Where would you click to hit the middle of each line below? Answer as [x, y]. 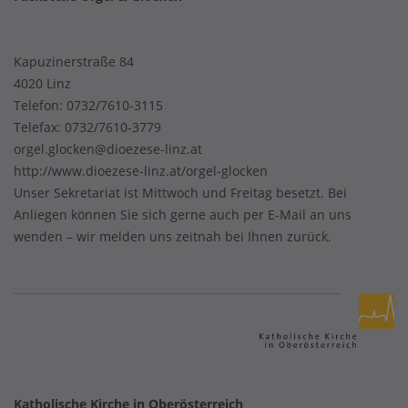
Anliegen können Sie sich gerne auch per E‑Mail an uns [183, 214]
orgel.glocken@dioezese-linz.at [108, 149]
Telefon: [40, 105]
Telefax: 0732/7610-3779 [87, 127]
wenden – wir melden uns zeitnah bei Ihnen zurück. [173, 236]
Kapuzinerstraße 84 [74, 61]
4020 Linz [42, 83]
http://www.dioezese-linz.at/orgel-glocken [141, 171]
